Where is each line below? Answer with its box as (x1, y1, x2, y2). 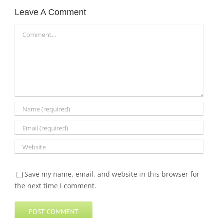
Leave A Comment (15, 7, 86, 17)
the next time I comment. (15, 181, 96, 190)
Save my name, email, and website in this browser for (24, 169, 200, 179)
